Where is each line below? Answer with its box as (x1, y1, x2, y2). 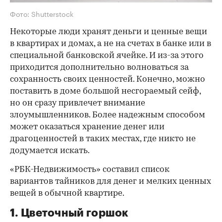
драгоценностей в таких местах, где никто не (10, 134, 196, 143)
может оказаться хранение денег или (10, 122, 165, 131)
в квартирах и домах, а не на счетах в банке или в (10, 39, 211, 48)
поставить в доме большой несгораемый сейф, (10, 87, 201, 96)
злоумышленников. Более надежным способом (10, 111, 205, 119)
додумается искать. (10, 146, 90, 155)
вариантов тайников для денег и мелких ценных (10, 177, 211, 186)
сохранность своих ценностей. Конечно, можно (10, 75, 205, 84)
